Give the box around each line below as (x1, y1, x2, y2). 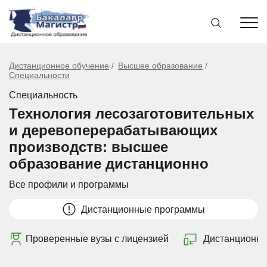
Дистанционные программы (81, 204, 205, 215)
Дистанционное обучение (9, 61, 109, 70)
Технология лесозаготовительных (9, 105, 254, 122)
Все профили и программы (9, 179, 129, 190)
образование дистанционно (9, 156, 209, 172)
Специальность (9, 90, 77, 100)
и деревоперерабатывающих (9, 122, 218, 138)
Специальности (9, 70, 70, 80)
